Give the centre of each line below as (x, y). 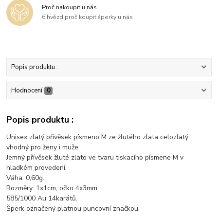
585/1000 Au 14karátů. (42, 199)
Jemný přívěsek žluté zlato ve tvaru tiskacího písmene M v (95, 158)
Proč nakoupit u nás (70, 8)
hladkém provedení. (37, 168)
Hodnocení (27, 90)
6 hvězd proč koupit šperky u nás (88, 17)
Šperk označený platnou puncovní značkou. (73, 209)
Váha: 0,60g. (26, 178)
